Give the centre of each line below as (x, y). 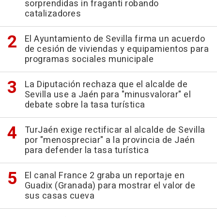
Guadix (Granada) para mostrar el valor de (110, 186)
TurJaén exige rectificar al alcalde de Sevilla (115, 130)
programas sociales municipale (89, 60)
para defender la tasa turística (86, 151)
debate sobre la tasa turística (85, 105)
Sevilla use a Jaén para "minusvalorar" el (108, 95)
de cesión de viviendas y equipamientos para (116, 49)
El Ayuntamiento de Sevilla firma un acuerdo (115, 39)
